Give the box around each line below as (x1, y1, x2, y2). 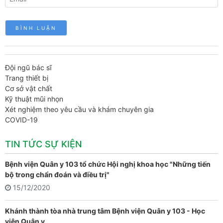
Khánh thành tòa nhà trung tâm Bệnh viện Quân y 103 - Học (5, 207, 205, 215)
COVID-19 (5, 115, 38, 124)
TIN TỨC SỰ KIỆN (5, 139, 82, 149)
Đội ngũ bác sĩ (5, 63, 52, 72)
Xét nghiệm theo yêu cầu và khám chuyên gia (5, 105, 154, 113)
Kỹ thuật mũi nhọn (5, 95, 63, 103)
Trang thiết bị (5, 74, 48, 82)
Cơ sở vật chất (5, 84, 52, 93)
